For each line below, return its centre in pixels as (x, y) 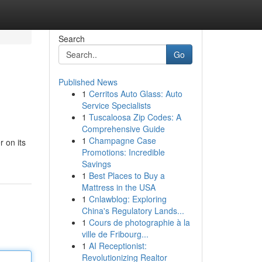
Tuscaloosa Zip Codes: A (135, 117)
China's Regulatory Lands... (133, 211)
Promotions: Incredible (123, 152)
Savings (96, 164)
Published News (88, 82)
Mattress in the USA (118, 187)
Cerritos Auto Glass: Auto (135, 94)
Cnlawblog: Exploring (127, 199)
